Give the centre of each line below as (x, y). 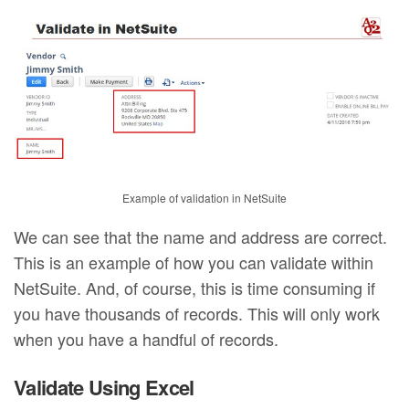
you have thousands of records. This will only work (197, 314)
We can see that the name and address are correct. (201, 237)
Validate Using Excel (104, 388)
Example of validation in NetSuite (204, 198)
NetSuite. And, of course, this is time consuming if (195, 288)
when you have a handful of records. (147, 339)
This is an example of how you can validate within (194, 262)
